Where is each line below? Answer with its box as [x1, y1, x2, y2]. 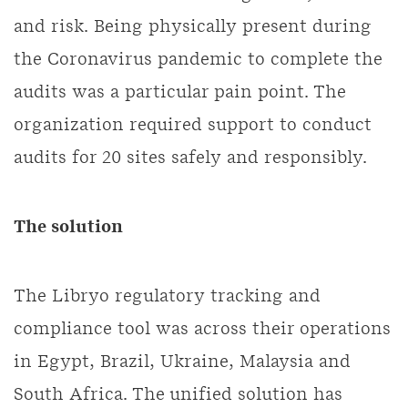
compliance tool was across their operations [14, 321, 391, 338]
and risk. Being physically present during [14, 19, 372, 36]
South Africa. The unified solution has [14, 387, 342, 403]
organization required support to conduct [14, 117, 372, 134]
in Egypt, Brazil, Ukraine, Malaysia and [14, 354, 351, 371]
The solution [14, 219, 127, 236]
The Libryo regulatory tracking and [14, 289, 321, 305]
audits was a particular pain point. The [14, 85, 346, 101]
